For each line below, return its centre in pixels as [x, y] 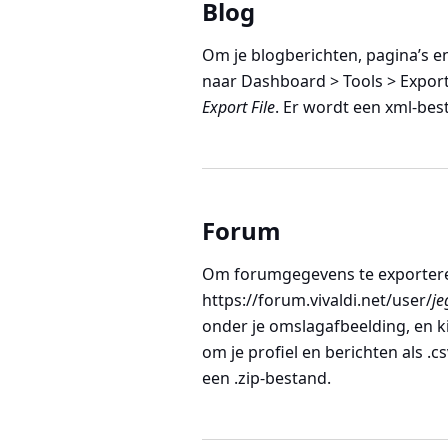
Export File [238, 107]
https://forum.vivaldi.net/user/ [317, 300]
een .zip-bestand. [266, 378]
